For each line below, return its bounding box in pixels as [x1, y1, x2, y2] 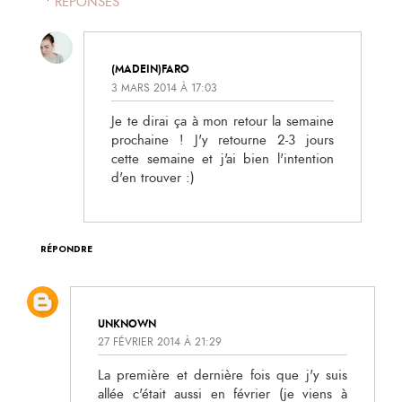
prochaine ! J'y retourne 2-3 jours [111, 130, 334, 150]
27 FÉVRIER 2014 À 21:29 [98, 335, 222, 350]
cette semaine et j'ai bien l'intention [111, 149, 334, 169]
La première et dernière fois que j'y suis [98, 366, 347, 386]
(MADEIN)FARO [111, 61, 189, 78]
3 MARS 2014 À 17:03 [111, 80, 217, 95]
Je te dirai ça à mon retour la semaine [111, 111, 334, 131]
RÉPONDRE [40, 242, 92, 257]
